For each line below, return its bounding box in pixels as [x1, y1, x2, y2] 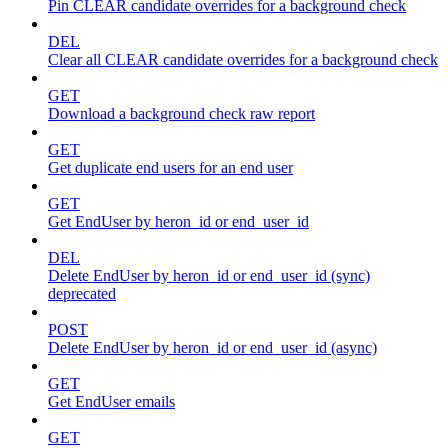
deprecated [48, 285, 116, 303]
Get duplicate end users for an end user [48, 159, 293, 177]
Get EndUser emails [48, 393, 175, 411]
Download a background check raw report [48, 105, 315, 123]
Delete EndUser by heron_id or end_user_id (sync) [48, 267, 370, 285]
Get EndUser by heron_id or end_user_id [48, 213, 309, 231]
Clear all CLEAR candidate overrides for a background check [48, 51, 438, 69]
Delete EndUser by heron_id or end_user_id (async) [48, 339, 377, 357]
